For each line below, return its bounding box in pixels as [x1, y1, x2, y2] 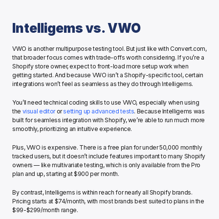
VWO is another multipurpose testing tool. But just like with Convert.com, [12, 45, 207, 53]
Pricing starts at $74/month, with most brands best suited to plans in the [12, 197, 204, 205]
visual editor [22, 108, 55, 115]
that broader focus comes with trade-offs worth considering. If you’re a [12, 54, 204, 62]
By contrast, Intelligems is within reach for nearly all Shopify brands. [12, 189, 193, 197]
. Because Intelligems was [134, 108, 205, 115]
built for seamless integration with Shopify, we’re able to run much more [12, 116, 205, 124]
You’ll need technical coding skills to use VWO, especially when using [12, 99, 199, 107]
